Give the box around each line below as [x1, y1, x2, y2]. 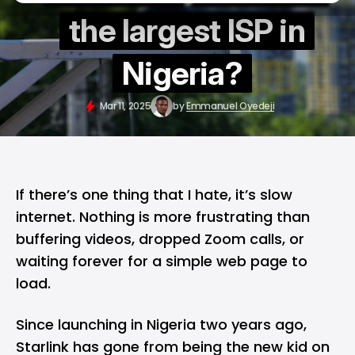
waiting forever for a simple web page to [16, 251, 307, 271]
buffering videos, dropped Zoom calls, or [16, 229, 304, 249]
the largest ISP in [69, 11, 305, 50]
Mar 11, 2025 [99, 99, 151, 113]
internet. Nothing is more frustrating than [16, 207, 310, 227]
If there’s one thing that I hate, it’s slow [16, 185, 292, 204]
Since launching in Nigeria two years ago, [16, 315, 307, 334]
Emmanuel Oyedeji [186, 99, 275, 113]
